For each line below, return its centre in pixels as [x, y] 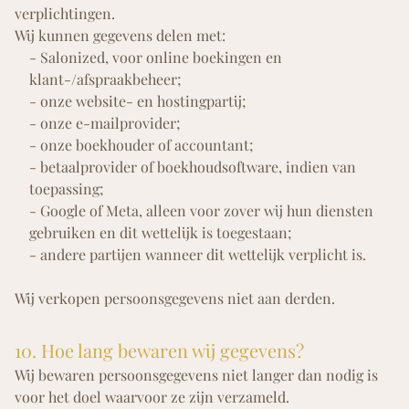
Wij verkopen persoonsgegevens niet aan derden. [175, 299]
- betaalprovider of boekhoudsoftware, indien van [193, 167]
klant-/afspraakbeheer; [105, 79]
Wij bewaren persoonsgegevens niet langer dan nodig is [196, 375]
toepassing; [67, 189]
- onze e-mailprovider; [105, 123]
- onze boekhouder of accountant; [142, 145]
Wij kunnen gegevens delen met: [120, 36]
